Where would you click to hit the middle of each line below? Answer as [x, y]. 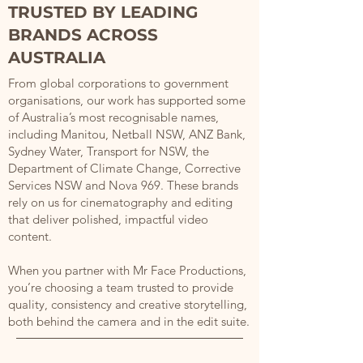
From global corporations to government [118, 83]
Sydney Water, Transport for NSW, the [109, 151]
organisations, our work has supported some [127, 100]
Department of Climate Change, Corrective [124, 168]
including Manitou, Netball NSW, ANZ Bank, [127, 134]
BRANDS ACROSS [83, 35]
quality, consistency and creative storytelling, [128, 304]
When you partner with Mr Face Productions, [127, 270]
